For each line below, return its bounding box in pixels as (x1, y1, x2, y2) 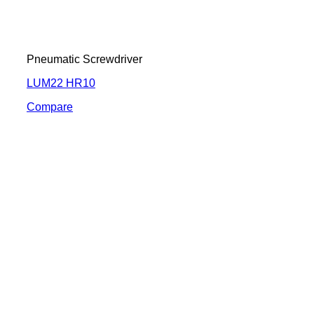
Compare (27, 100, 73, 113)
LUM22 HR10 (27, 76, 95, 89)
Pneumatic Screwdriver (27, 53, 142, 65)
